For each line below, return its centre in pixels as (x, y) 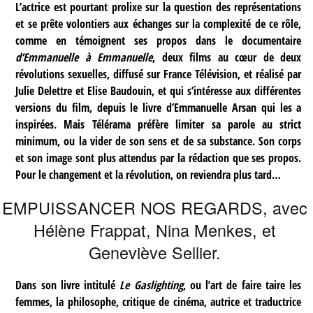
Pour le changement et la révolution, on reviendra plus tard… (148, 175)
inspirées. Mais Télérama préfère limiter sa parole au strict (159, 125)
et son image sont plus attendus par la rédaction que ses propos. (159, 158)
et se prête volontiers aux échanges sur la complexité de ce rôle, (159, 24)
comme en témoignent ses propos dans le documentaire (159, 41)
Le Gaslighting (151, 285)
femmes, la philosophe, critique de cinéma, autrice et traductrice (159, 301)
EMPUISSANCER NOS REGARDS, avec (155, 207)
